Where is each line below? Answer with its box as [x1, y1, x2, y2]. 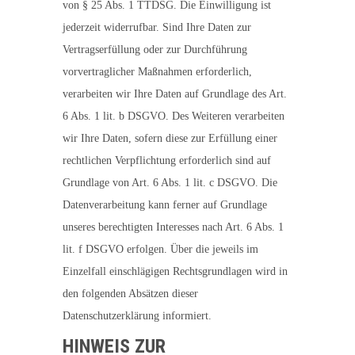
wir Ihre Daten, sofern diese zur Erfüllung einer [63, 132, 277, 144]
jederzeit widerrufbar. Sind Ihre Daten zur [63, 21, 251, 33]
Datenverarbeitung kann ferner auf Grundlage [63, 199, 267, 211]
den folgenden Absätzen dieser [63, 288, 198, 300]
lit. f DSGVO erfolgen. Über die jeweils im [63, 243, 258, 255]
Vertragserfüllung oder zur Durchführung [63, 44, 247, 55]
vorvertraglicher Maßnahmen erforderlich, [63, 66, 252, 78]
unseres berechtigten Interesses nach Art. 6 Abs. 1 [63, 221, 284, 233]
